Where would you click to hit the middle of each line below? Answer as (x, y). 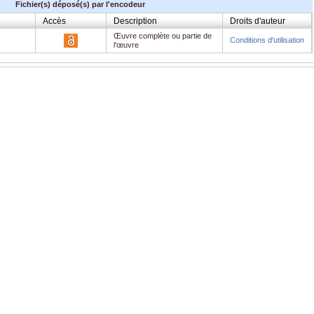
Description (135, 21)
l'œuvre (126, 45)
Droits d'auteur (258, 21)
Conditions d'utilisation (267, 40)
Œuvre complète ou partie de (163, 35)
